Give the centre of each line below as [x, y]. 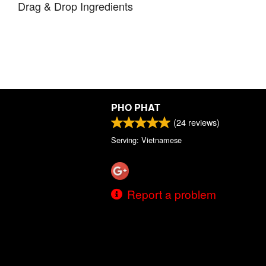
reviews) [203, 122]
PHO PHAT [136, 107]
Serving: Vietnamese [146, 140]
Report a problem [172, 194]
